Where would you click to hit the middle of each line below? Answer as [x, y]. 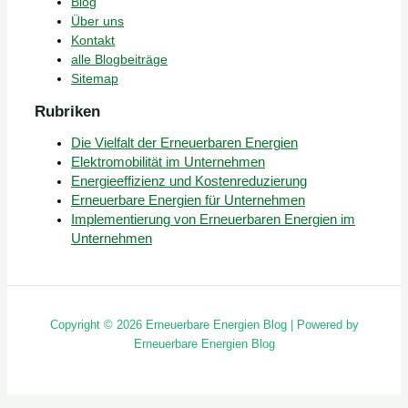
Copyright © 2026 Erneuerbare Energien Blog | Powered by [204, 325]
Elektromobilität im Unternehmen [168, 163]
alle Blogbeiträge [119, 60]
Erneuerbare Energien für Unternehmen [188, 201]
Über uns [97, 22]
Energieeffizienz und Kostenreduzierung [189, 182]
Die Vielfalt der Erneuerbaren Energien [184, 143]
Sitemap [95, 79]
